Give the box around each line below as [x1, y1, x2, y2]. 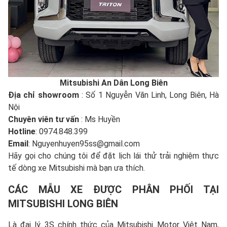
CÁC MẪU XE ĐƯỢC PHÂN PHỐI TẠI [8, 183, 219, 196]
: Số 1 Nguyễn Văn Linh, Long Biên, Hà [82, 90, 219, 100]
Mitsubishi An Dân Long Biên [59, 78, 168, 88]
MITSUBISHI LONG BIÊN [8, 198, 118, 210]
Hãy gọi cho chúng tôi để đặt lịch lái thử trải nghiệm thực [8, 151, 219, 161]
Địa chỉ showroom [8, 90, 82, 100]
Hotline [8, 127, 35, 137]
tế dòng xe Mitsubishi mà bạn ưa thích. [8, 163, 145, 173]
